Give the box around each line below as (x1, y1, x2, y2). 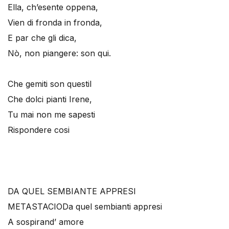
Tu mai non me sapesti (8, 109, 95, 120)
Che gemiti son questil (8, 79, 91, 89)
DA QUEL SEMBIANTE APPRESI (8, 186, 136, 196)
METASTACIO (8, 201, 62, 212)
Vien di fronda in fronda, (8, 17, 102, 28)
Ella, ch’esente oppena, (8, 2, 98, 12)
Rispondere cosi (8, 125, 70, 135)
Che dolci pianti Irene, (8, 94, 92, 104)
